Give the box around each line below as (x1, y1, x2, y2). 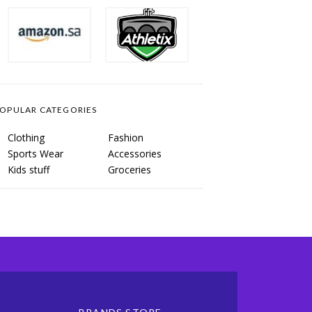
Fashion (108, 131, 143, 144)
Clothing (8, 131, 45, 144)
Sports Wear (8, 147, 63, 160)
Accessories (108, 147, 162, 160)
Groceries (108, 163, 151, 176)
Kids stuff (8, 163, 49, 176)
